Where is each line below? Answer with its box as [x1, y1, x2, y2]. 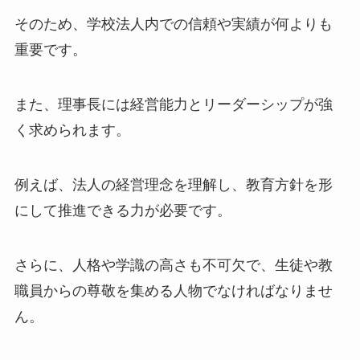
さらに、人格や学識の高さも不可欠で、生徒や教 [14, 256, 333, 273]
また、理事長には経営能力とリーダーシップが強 [14, 96, 333, 112]
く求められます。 [14, 121, 130, 138]
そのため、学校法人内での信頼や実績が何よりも [14, 16, 333, 33]
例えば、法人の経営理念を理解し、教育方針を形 [14, 176, 333, 193]
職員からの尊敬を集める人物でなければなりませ [14, 282, 333, 299]
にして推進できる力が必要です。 [14, 202, 231, 219]
